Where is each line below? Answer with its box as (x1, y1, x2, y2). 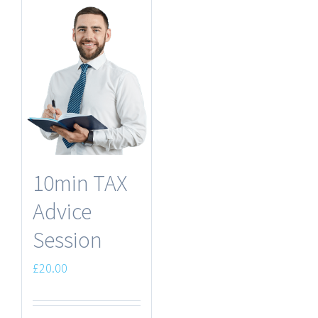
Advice (33, 197, 92, 226)
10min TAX (33, 168, 127, 197)
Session (33, 225, 102, 254)
